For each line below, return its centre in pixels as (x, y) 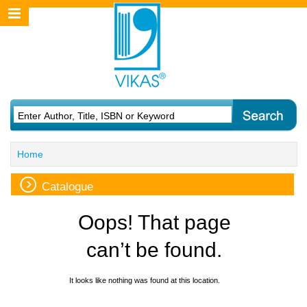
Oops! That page (154, 222)
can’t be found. (155, 250)
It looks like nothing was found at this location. (144, 280)
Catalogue (67, 187)
